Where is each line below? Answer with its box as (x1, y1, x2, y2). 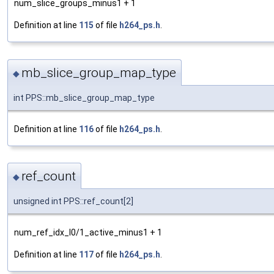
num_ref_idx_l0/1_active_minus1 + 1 (14, 228, 162, 238)
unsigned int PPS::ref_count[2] (13, 196, 133, 207)
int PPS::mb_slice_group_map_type (13, 92, 155, 103)
